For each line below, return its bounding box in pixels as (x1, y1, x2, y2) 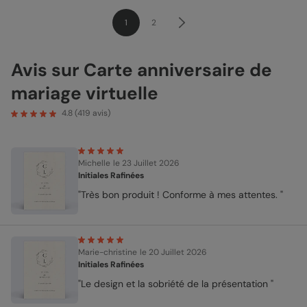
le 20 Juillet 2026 (140, 246, 207, 258)
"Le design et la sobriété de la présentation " (78, 277, 273, 290)
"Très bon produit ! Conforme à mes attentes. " (78, 188, 283, 201)
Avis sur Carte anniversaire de (11, 58, 272, 82)
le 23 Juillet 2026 (113, 157, 180, 169)
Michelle (78, 157, 110, 169)
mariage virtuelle (11, 81, 158, 105)
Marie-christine (78, 246, 137, 258)
